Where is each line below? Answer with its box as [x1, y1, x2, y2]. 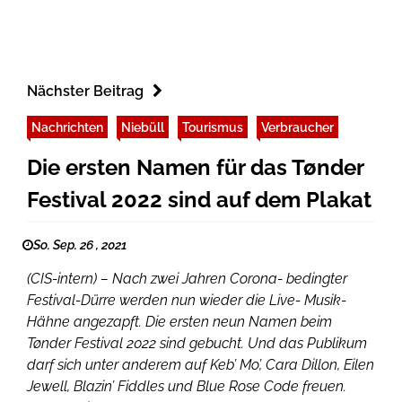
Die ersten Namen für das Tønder [27, 154, 363, 181]
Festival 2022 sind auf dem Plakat [27, 187, 371, 214]
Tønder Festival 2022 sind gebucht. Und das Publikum [27, 335, 367, 353]
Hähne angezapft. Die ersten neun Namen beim [27, 313, 332, 331]
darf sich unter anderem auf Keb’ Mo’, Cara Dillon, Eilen [27, 356, 374, 374]
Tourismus [182, 119, 243, 135]
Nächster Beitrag [27, 83, 144, 100]
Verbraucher [261, 119, 334, 135]
